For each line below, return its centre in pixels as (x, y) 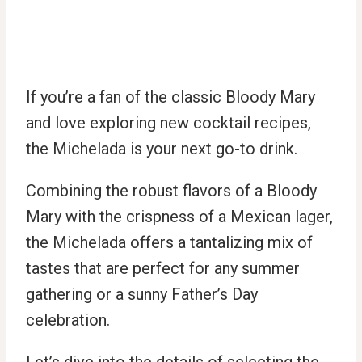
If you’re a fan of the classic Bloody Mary (170, 97)
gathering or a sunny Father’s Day (142, 295)
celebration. (68, 320)
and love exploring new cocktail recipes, (168, 123)
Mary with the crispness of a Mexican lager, (179, 217)
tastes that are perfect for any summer (163, 269)
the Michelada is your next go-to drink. (162, 149)
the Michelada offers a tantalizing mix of (169, 243)
